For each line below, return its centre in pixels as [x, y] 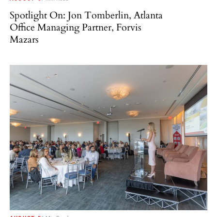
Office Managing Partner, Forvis [76, 28]
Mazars [24, 40]
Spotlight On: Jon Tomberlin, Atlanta [86, 15]
